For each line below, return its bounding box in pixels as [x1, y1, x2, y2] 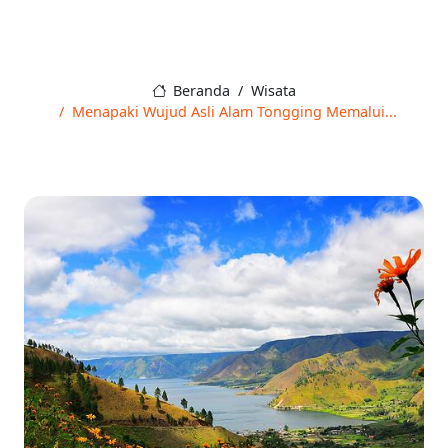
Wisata [251, 81, 297, 101]
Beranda [169, 81, 231, 101]
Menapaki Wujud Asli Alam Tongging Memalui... [72, 102, 397, 122]
